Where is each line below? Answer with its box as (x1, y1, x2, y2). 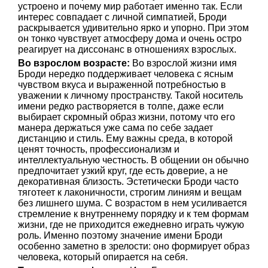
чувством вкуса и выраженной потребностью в (18, 80, 226, 90)
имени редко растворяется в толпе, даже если (18, 101, 224, 111)
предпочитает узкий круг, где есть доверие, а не (18, 166, 228, 176)
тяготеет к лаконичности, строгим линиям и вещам (18, 187, 242, 197)
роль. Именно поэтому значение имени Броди (18, 230, 223, 240)
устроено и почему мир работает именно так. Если (18, 1, 242, 11)
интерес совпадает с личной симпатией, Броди (18, 12, 227, 22)
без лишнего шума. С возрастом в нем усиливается (18, 198, 247, 208)
